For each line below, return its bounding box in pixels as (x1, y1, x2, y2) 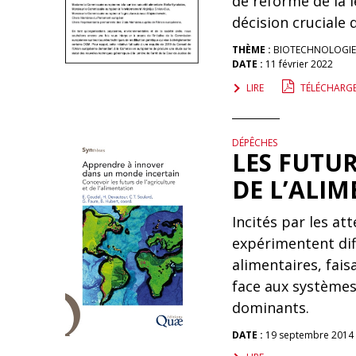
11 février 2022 (262, 57, 333, 71)
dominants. (231, 298, 309, 317)
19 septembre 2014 (262, 328, 354, 342)
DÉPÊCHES (231, 136, 277, 149)
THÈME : (231, 43, 273, 56)
